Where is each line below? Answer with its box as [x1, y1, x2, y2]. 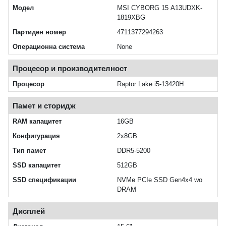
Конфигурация [13, 132, 60, 140]
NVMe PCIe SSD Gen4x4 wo [117, 176, 202, 184]
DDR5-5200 [117, 147, 150, 155]
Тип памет [13, 147, 46, 155]
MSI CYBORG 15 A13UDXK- [117, 4, 202, 12]
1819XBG [117, 14, 145, 22]
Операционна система [13, 43, 85, 51]
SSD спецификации [13, 176, 76, 184]
